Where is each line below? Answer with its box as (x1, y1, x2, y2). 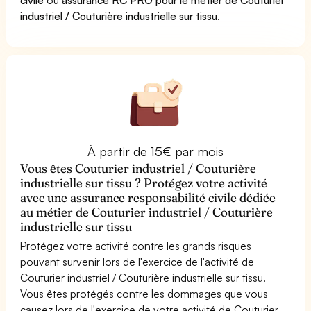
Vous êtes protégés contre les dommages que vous (20, 286, 269, 301)
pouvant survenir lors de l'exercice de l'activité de (20, 254, 255, 269)
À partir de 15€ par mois (87, 143, 224, 159)
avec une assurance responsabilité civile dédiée (20, 189, 276, 205)
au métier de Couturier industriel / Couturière (20, 203, 274, 220)
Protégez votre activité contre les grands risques (20, 238, 252, 253)
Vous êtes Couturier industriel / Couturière (20, 160, 257, 176)
